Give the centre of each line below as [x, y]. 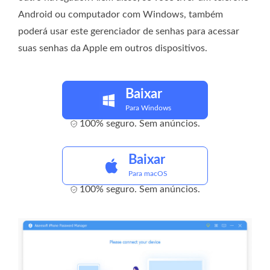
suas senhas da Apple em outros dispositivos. [113, 49]
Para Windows [148, 108]
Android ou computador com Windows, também [121, 15]
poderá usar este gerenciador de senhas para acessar [129, 32]
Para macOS [148, 174]
